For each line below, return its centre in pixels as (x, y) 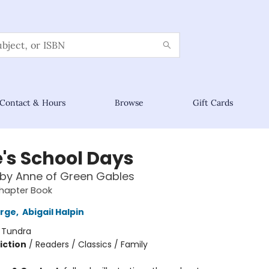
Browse (129, 103)
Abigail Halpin (53, 212)
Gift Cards (213, 103)
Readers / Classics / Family (91, 244)
